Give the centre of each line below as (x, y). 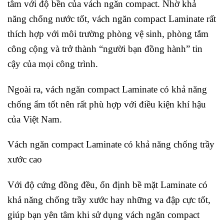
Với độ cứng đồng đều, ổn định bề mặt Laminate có (107, 185)
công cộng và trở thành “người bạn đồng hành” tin (105, 48)
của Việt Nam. (35, 119)
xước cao (25, 159)
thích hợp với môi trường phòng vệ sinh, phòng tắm (108, 33)
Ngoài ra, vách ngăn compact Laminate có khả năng (107, 89)
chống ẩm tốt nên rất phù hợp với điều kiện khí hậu (107, 104)
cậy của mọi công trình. (53, 63)
